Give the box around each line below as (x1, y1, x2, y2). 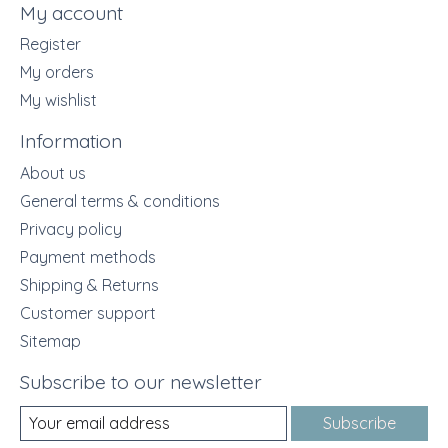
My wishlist (20, 90, 97, 111)
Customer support (20, 303, 156, 324)
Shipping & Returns (20, 275, 159, 296)
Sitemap (20, 331, 81, 352)
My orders (20, 62, 94, 83)
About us (20, 163, 86, 184)
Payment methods (20, 247, 156, 268)
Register (20, 34, 81, 55)
